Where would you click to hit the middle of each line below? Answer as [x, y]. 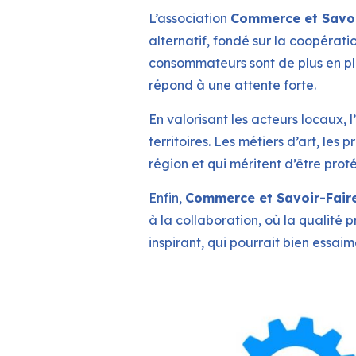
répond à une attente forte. [232, 85]
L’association [190, 19]
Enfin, [167, 198]
